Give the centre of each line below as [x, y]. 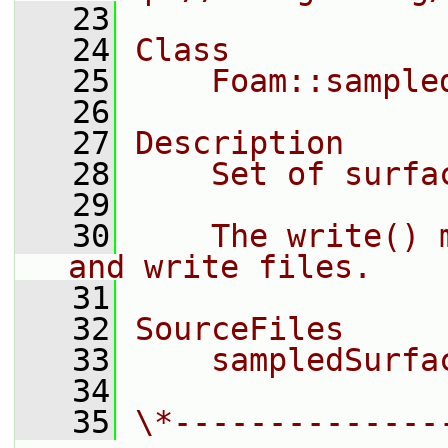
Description [239, 143]
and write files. [220, 267]
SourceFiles [239, 329]
